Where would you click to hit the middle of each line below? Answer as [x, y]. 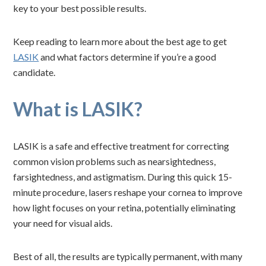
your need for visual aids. [64, 223]
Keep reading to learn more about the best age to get [120, 41]
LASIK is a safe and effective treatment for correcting [121, 146]
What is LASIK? [78, 109]
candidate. [34, 72]
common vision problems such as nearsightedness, [115, 161]
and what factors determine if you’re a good [128, 57]
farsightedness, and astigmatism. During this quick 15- [123, 177]
